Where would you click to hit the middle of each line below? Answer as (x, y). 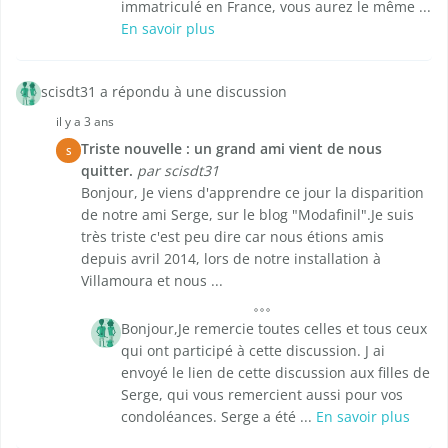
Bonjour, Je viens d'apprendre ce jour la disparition (252, 193)
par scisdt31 (178, 171)
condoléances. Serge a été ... (218, 417)
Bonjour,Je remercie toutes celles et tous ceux (274, 329)
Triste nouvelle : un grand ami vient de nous (231, 149)
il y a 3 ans (85, 122)
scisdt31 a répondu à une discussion (164, 92)
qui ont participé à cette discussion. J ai (253, 351)
